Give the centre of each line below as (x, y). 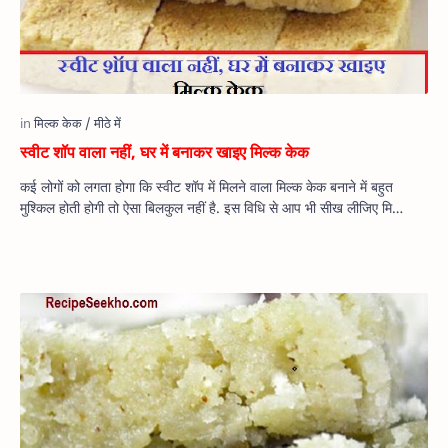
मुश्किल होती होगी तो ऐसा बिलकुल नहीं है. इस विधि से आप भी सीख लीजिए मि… (211, 208)
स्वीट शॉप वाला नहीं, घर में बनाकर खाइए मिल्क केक (164, 152)
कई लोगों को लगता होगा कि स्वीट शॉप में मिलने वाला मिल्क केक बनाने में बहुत (206, 187)
